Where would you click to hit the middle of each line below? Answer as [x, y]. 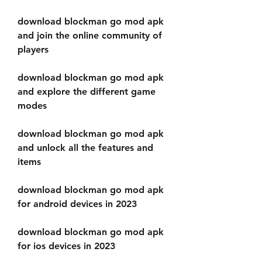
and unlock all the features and [85, 148]
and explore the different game [87, 92]
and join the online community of [90, 35]
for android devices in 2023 [77, 204]
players [33, 49]
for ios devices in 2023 [66, 246]
